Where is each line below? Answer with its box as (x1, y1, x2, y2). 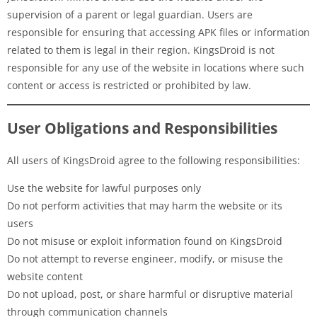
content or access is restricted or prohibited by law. (7, 78, 251, 92)
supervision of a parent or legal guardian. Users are (7, 7, 253, 21)
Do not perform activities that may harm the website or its (7, 198, 282, 212)
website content (7, 269, 83, 283)
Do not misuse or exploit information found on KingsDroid (7, 234, 282, 248)
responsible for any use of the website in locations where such (7, 60, 304, 74)
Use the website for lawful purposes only (7, 180, 201, 195)
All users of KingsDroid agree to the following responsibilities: (7, 153, 300, 167)
